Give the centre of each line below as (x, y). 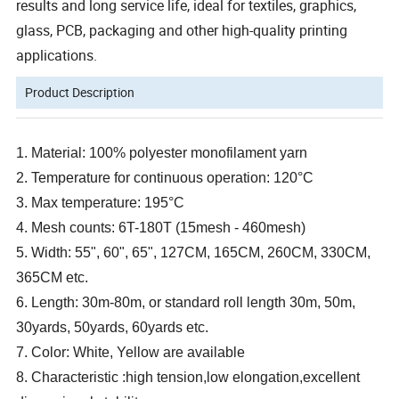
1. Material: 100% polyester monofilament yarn (162, 153)
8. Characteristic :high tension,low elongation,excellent (188, 378)
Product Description (80, 93)
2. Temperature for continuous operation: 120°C (165, 178)
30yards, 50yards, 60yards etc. (113, 328)
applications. (57, 56)
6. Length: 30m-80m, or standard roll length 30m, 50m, (186, 303)
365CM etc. (53, 278)
